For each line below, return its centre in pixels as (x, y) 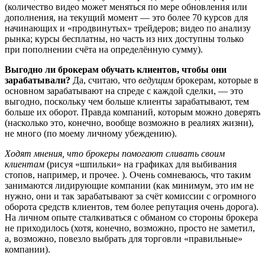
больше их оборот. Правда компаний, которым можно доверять (132, 112)
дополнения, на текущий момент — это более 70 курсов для (126, 18)
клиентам (25, 164)
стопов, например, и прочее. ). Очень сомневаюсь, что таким (128, 175)
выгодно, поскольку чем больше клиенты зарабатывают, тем (127, 102)
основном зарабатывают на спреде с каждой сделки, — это (124, 91)
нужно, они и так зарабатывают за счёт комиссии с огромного (130, 196)
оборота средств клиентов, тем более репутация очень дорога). (132, 207)
